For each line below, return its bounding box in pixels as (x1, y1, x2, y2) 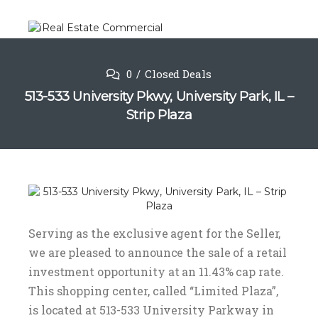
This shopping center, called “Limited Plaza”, (28, 283, 281, 299)
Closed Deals (144, 67, 212, 82)
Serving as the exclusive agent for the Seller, (28, 226, 281, 241)
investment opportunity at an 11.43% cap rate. (28, 264, 284, 280)
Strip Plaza (126, 107, 192, 124)
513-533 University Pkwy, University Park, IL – (24, 89, 294, 105)
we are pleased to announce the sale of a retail (28, 245, 287, 261)
